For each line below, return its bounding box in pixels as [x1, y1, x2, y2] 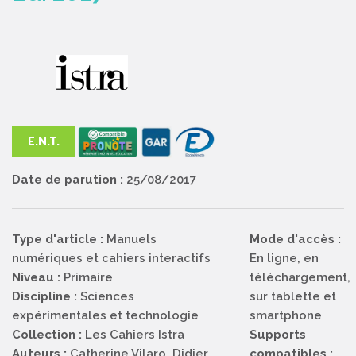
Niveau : [12, 270, 60, 285]
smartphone [249, 308, 322, 323]
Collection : [12, 327, 82, 342]
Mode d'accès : [249, 232, 341, 247]
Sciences [80, 289, 134, 304]
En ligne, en [249, 251, 319, 266]
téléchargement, [249, 270, 350, 285]
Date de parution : [12, 172, 123, 188]
